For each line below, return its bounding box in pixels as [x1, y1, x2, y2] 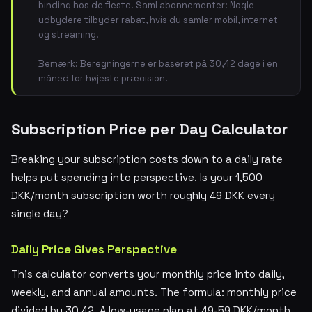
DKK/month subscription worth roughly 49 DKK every [11, 189, 275, 202]
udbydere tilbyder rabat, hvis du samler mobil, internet [38, 14, 278, 26]
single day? [11, 207, 68, 220]
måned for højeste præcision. [38, 72, 168, 84]
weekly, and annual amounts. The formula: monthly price [11, 286, 297, 299]
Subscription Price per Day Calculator [11, 119, 288, 139]
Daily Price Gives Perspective [11, 242, 177, 257]
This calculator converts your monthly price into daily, [11, 267, 285, 281]
